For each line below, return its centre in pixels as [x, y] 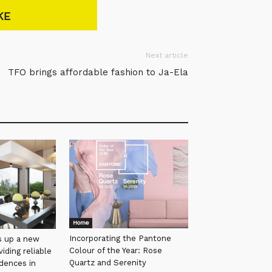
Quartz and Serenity [108, 263]
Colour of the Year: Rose [116, 251]
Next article [167, 55]
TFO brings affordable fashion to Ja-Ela [98, 72]
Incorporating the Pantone [120, 239]
